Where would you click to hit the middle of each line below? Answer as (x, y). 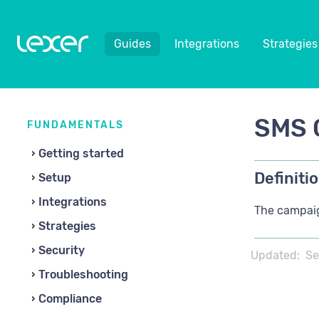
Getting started (81, 153)
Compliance (70, 299)
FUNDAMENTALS (75, 125)
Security (62, 250)
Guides (132, 44)
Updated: (275, 255)
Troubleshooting (83, 274)
